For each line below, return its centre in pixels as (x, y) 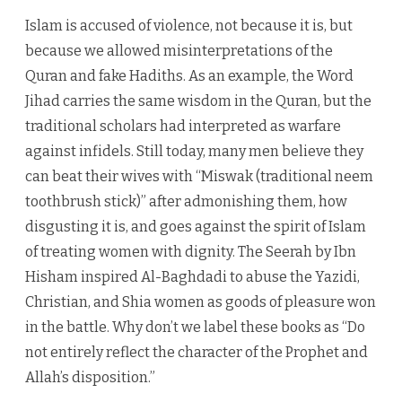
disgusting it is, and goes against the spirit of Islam (196, 227)
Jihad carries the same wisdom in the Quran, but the (198, 101)
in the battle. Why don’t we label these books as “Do (195, 328)
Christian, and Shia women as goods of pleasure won (201, 302)
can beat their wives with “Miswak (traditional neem (199, 177)
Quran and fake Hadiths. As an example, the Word (189, 76)
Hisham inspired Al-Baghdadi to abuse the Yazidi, (192, 277)
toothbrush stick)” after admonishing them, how (186, 202)
